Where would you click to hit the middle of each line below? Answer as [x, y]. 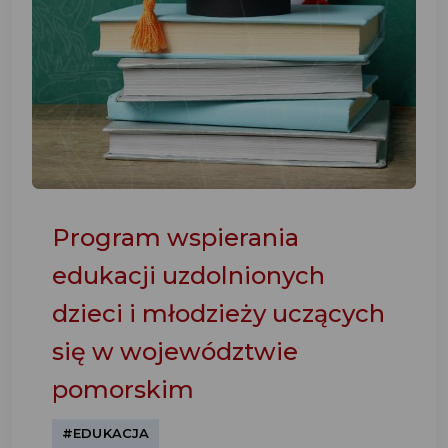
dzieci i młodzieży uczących [218, 313]
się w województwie [175, 351]
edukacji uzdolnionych [188, 275]
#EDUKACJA [106, 433]
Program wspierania [175, 237]
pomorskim [123, 389]
